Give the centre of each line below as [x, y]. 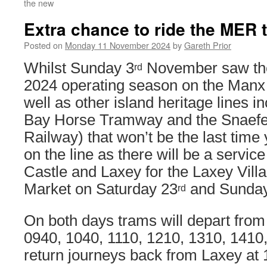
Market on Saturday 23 [101, 189]
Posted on [43, 45]
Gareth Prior [208, 45]
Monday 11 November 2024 [118, 45]
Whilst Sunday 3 [79, 68]
